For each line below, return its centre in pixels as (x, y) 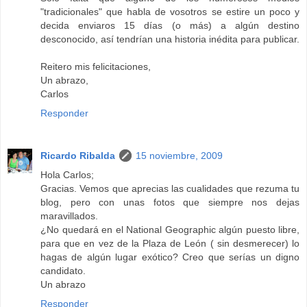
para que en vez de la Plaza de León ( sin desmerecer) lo (170, 243)
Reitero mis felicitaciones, (96, 66)
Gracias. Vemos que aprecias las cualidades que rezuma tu (170, 188)
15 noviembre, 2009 (179, 155)
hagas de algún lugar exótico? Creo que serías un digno (170, 257)
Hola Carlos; (67, 174)
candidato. (63, 270)
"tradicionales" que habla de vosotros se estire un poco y (170, 11)
